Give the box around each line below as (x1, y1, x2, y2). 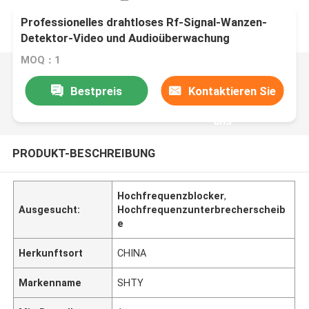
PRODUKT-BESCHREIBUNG (12, 146, 155, 160)
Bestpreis (70, 83, 122, 98)
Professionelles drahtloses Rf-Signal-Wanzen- (21, 15, 268, 30)
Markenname (19, 277, 82, 288)
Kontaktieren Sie (188, 83, 277, 98)
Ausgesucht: (19, 203, 81, 215)
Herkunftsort (19, 247, 83, 259)
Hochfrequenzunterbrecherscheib (117, 203, 286, 215)
